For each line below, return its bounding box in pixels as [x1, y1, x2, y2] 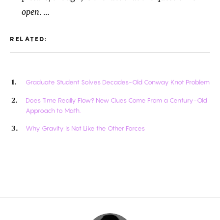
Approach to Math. [26, 106, 81, 114]
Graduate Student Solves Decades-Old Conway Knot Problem [26, 78, 210, 86]
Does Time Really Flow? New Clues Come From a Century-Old [26, 96, 207, 104]
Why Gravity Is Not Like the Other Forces [26, 124, 145, 132]
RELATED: [10, 35, 48, 43]
